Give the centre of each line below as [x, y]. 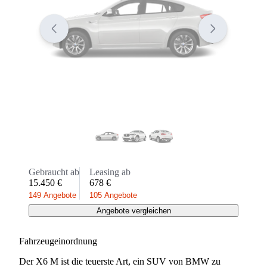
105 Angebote [113, 195]
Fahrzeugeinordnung [58, 241]
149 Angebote [52, 195]
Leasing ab [110, 172]
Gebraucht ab [54, 172]
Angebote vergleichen [133, 210]
